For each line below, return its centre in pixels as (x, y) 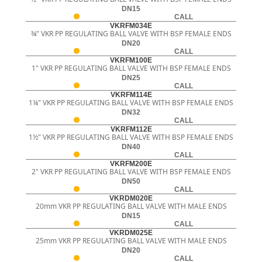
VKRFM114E (131, 94)
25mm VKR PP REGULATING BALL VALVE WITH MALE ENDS (131, 240)
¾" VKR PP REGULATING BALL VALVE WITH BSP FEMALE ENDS (131, 33)
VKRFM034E (131, 25)
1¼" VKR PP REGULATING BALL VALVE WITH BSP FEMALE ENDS (131, 102)
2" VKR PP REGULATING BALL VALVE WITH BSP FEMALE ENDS (131, 171)
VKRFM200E (131, 163)
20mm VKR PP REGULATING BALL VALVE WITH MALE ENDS (131, 206)
